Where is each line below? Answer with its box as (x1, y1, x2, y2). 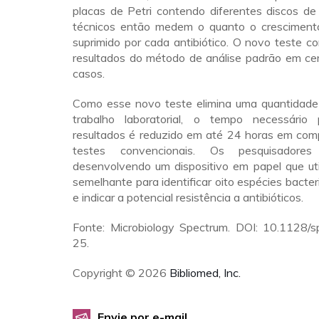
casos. (73, 66, 105, 80)
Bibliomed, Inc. (169, 266, 241, 280)
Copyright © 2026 (73, 266, 169, 280)
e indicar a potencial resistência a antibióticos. (73, 190, 303, 204)
